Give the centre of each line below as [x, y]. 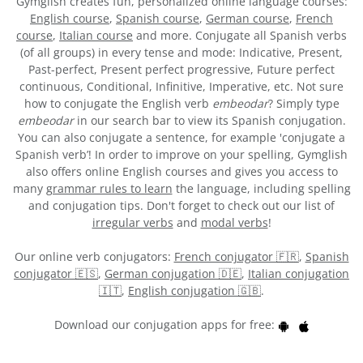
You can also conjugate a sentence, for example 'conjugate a [181, 138]
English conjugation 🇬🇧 [194, 291]
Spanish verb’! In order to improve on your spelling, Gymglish [181, 155]
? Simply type [303, 104]
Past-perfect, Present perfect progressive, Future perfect [181, 70]
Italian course [96, 36]
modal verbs [234, 223]
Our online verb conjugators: [94, 257]
